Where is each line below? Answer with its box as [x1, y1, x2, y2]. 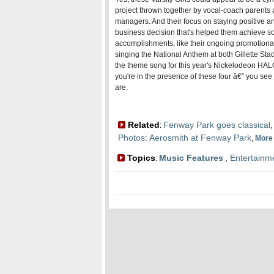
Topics [125, 153, 155, 163]
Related [125, 120, 160, 130]
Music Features [159, 153, 223, 163]
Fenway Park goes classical [163, 120, 270, 130]
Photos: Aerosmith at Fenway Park [118, 133, 251, 143]
